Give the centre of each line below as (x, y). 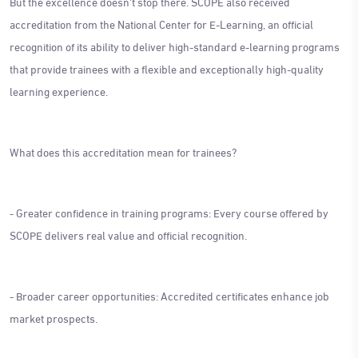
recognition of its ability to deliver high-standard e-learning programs (175, 46)
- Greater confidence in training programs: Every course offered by (169, 212)
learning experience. (59, 90)
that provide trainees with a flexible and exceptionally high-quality (167, 68)
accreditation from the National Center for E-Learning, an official (161, 23)
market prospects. (54, 317)
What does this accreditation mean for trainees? (123, 151)
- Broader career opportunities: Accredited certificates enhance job (169, 295)
